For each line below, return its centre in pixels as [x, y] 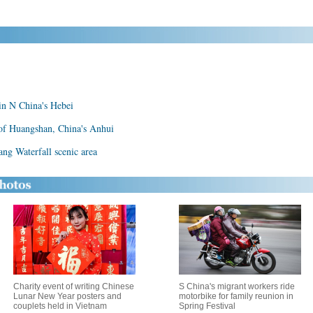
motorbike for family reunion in [236, 296]
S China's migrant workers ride [237, 286]
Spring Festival [207, 306]
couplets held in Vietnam [60, 306]
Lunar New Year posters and [67, 296]
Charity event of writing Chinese [73, 286]
